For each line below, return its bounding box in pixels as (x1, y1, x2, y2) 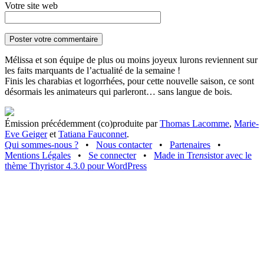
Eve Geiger (5, 128, 47, 139)
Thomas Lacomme (160, 118, 229, 128)
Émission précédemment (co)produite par (5, 118, 160, 128)
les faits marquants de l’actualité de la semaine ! (5, 65, 180, 75)
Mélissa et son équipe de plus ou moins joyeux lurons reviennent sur (5, 54, 258, 65)
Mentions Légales (5, 150, 71, 160)
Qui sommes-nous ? (5, 139, 78, 150)
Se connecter (88, 150, 136, 160)
